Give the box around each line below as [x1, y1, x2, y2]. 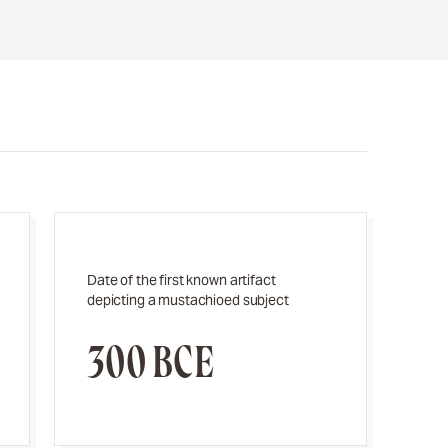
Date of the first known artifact [87, 270, 276, 289]
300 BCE [87, 335, 214, 389]
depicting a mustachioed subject [87, 290, 289, 309]
